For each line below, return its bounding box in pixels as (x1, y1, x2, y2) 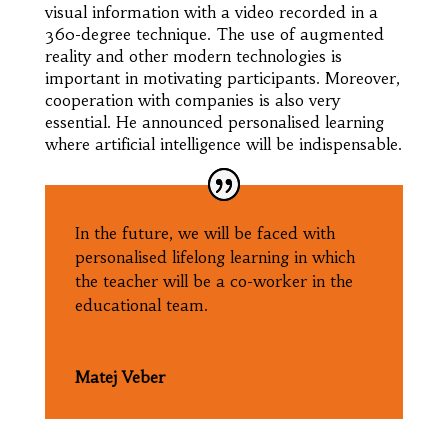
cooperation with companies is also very (44, 89, 340, 110)
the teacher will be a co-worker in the (74, 270, 353, 291)
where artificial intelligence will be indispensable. (44, 133, 402, 154)
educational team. (74, 294, 208, 315)
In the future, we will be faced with (74, 222, 335, 243)
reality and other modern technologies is (44, 45, 342, 66)
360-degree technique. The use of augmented (44, 23, 384, 44)
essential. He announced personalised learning (44, 111, 384, 132)
